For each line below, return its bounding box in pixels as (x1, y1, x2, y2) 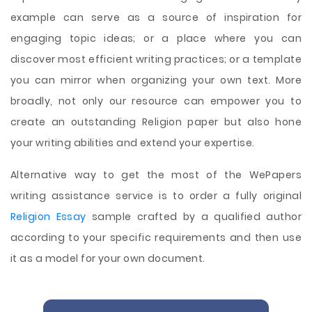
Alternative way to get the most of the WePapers (10, 168, 302, 182)
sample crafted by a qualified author (86, 210, 302, 224)
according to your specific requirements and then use (10, 231, 302, 244)
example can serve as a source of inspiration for (10, 10, 302, 24)
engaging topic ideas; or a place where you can (10, 31, 302, 45)
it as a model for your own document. (10, 251, 205, 265)
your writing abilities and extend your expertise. (10, 136, 255, 150)
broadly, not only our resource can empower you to (10, 94, 302, 108)
